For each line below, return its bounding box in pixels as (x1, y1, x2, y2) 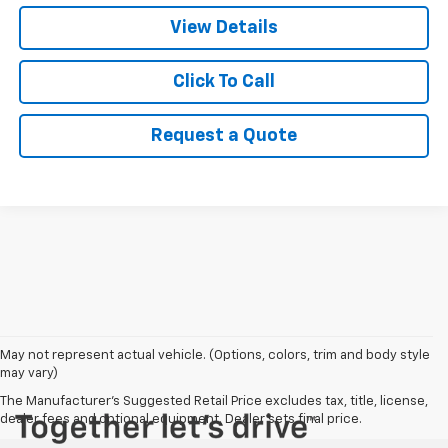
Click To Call (173, 72, 275, 91)
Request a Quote (151, 126, 297, 145)
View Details (170, 18, 278, 37)
